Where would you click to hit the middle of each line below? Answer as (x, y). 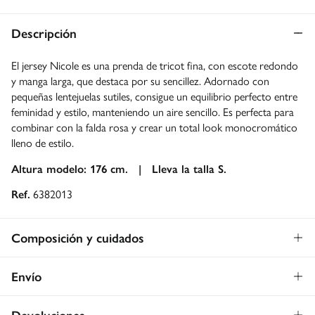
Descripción (44, 32)
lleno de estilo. (43, 142)
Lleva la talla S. (189, 168)
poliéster (110, 288)
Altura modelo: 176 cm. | (82, 168)
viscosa (49, 288)
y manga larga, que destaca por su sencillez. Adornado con (140, 80)
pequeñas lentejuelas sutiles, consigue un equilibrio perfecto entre (154, 96)
